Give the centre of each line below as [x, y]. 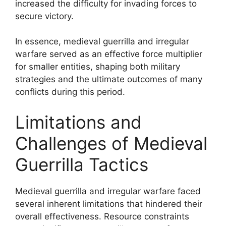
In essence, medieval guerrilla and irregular [102, 41]
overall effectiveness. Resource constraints [102, 216]
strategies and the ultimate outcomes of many [109, 79]
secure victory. [44, 16]
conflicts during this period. [70, 92]
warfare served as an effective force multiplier [109, 54]
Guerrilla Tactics [82, 164]
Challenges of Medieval [111, 143]
